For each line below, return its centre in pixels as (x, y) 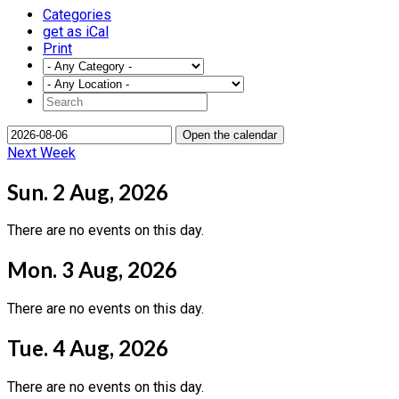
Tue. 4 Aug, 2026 (88, 348)
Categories (77, 14)
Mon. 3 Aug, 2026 (92, 270)
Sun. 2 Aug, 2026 (88, 191)
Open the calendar (230, 134)
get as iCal (76, 31)
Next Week (41, 152)
